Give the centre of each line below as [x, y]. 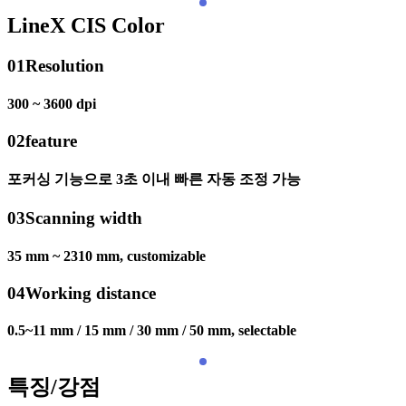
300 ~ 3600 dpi [52, 103]
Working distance [91, 293]
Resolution [65, 66]
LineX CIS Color [86, 26]
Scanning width [84, 218]
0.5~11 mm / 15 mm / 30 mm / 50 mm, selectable [152, 331]
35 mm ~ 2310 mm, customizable [106, 256]
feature [51, 140]
